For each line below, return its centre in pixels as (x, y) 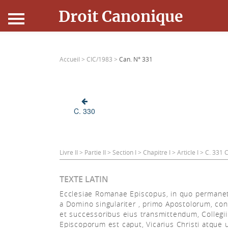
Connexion (38, 154)
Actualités (37, 128)
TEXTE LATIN (84, 179)
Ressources (40, 102)
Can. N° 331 (136, 59)
